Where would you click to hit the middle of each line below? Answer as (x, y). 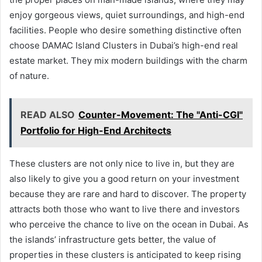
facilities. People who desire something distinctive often (125, 30)
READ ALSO (48, 114)
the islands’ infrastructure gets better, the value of (113, 239)
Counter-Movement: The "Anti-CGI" (161, 114)
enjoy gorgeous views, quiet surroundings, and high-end (127, 15)
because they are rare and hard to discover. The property (128, 194)
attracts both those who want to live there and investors (125, 209)
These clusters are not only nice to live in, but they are (122, 163)
